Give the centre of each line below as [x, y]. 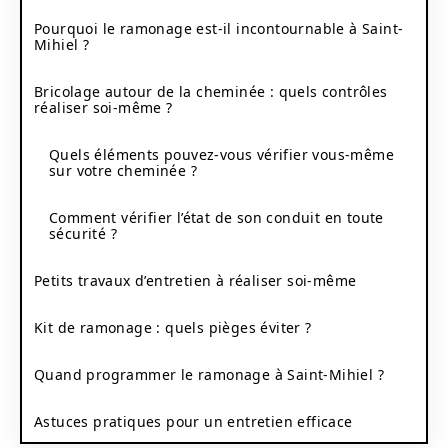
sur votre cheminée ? [123, 170]
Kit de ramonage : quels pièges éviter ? [173, 327]
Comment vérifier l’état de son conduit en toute [216, 217]
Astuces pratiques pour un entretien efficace [193, 421]
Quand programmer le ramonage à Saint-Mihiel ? [209, 374]
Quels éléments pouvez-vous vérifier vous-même [221, 154]
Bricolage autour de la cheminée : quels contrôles [211, 91]
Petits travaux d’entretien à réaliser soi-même [195, 280]
